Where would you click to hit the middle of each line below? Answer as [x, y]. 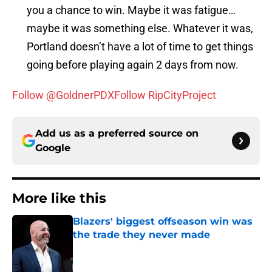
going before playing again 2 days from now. [133, 65]
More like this [59, 199]
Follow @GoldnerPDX [63, 95]
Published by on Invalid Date [125, 247]
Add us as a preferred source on [117, 134]
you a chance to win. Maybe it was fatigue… [131, 10]
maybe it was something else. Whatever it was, [140, 29]
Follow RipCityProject [165, 95]
